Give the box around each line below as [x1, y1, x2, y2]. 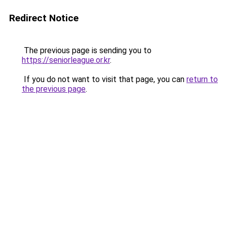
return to [186, 74, 218, 84]
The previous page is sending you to [22, 46, 152, 55]
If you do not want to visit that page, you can [22, 74, 186, 84]
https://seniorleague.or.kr [22, 55, 110, 65]
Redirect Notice [9, 12, 79, 24]
